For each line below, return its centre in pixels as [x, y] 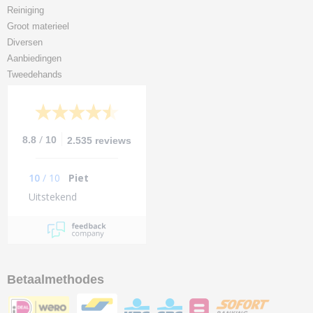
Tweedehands [35, 74]
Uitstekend [53, 197]
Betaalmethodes [56, 279]
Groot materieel [38, 26]
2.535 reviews [99, 140]
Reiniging [26, 10]
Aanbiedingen [34, 58]
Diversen [25, 42]
